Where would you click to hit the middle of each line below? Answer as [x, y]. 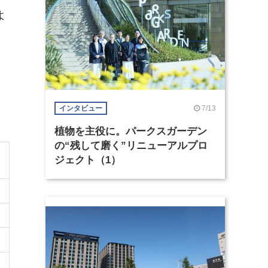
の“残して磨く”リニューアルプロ [131, 145]
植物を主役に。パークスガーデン [131, 131]
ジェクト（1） [88, 160]
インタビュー [81, 108]
